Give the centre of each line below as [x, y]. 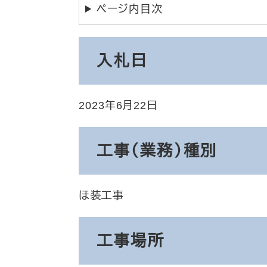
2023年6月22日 [118, 105]
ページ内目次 [130, 9]
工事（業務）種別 [157, 151]
